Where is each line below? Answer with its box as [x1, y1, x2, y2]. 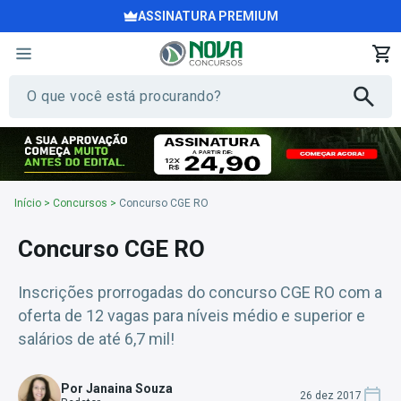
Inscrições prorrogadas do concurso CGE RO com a [18, 283, 382, 302]
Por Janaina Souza [61, 381, 173, 396]
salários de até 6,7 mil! [18, 329, 175, 348]
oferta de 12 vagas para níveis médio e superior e [18, 306, 365, 325]
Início [14, 196, 41, 209]
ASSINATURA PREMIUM [137, 9, 278, 23]
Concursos [53, 196, 107, 209]
